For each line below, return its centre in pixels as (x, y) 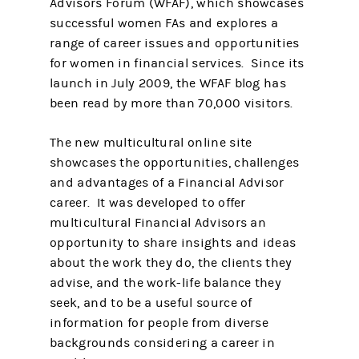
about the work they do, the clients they (171, 263)
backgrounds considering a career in (163, 343)
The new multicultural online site (151, 143)
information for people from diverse (159, 323)
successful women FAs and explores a (164, 23)
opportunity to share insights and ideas (173, 243)
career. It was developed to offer (148, 203)
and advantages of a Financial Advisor (167, 183)
